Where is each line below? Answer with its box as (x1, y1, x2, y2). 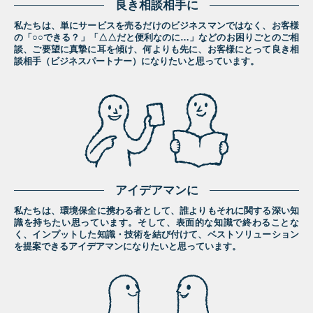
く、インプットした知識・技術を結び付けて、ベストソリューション (14, 230, 299, 240)
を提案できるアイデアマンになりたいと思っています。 (14, 242, 241, 252)
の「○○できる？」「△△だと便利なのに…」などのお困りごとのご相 (14, 33, 299, 43)
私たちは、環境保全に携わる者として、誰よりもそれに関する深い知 (14, 206, 299, 217)
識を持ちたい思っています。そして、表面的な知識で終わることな (14, 218, 299, 228)
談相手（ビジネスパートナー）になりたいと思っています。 (14, 57, 259, 67)
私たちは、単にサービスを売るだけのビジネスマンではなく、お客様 (14, 21, 299, 31)
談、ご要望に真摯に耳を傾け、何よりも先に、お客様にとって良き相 (14, 45, 299, 55)
